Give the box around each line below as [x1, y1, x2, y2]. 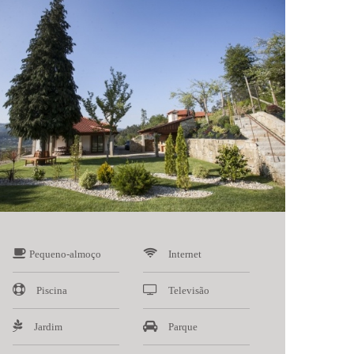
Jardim [34, 320, 62, 333]
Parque [168, 320, 198, 333]
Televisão [168, 284, 209, 296]
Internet [168, 247, 201, 260]
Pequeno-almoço [29, 247, 101, 260]
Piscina [36, 284, 67, 296]
